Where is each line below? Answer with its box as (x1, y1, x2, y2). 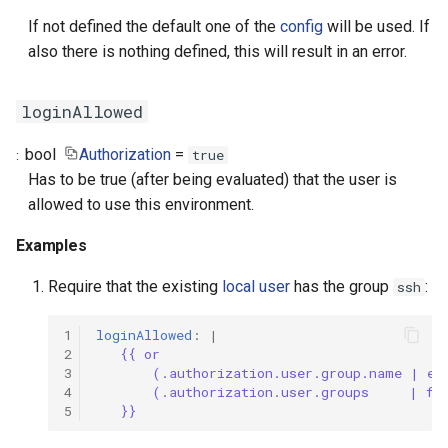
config (280, 17, 323, 36)
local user (222, 277, 290, 296)
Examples (16, 236, 87, 255)
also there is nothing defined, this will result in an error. (28, 42, 407, 61)
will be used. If (323, 17, 430, 36)
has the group (290, 277, 393, 296)
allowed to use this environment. (28, 195, 254, 214)
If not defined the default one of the (28, 17, 280, 36)
